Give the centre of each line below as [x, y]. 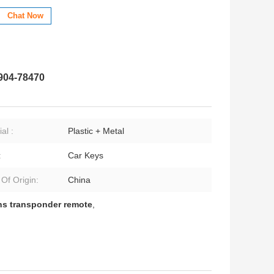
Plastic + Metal [96, 131]
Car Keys [86, 156]
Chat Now [25, 16]
